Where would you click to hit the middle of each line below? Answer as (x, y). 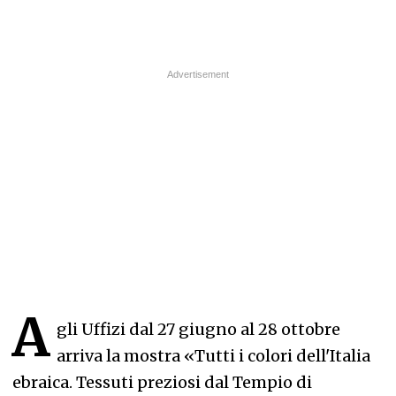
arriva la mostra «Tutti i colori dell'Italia (213, 356)
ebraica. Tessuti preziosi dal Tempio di (162, 382)
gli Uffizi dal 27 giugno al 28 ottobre (198, 329)
